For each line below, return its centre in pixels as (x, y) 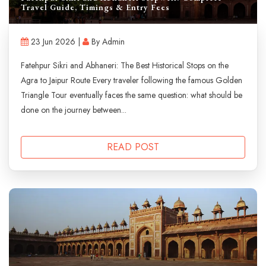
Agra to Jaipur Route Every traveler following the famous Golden (132, 80)
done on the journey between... (74, 110)
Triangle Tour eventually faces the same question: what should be (132, 95)
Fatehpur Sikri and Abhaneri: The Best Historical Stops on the (125, 65)
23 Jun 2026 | (56, 41)
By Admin (107, 41)
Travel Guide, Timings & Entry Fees (95, 7)
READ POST (133, 147)
